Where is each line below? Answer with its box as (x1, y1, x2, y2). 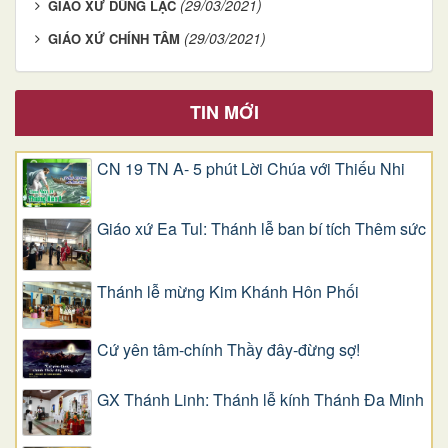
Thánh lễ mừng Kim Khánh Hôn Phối (97, 280, 359, 304)
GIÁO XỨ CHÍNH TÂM (48, 28, 180, 48)
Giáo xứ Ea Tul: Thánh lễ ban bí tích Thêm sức (97, 217, 426, 241)
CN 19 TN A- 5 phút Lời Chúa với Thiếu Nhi (97, 156, 405, 180)
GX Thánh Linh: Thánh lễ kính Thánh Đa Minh (97, 387, 424, 411)
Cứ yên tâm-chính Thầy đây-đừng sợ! (97, 337, 360, 361)
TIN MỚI (189, 98, 259, 125)
